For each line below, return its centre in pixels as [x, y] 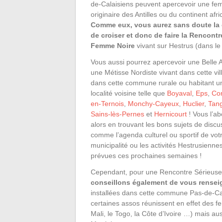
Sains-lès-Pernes [117, 114]
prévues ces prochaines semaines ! [146, 155]
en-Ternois [107, 103]
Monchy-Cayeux [153, 103]
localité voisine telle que [129, 93]
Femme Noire [113, 45]
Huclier [194, 103]
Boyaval [179, 93]
